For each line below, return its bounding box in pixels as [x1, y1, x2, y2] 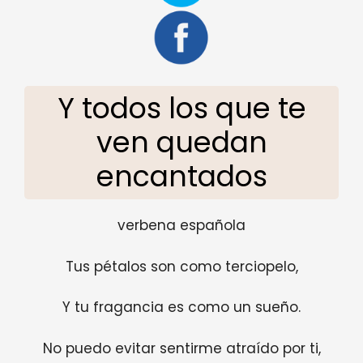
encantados [96, 156, 267, 197]
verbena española [117, 216, 246, 236]
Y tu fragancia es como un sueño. [62, 297, 301, 318]
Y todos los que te [57, 88, 306, 129]
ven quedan [96, 122, 267, 163]
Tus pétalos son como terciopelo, [65, 256, 298, 276]
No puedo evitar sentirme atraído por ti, [42, 338, 321, 358]
